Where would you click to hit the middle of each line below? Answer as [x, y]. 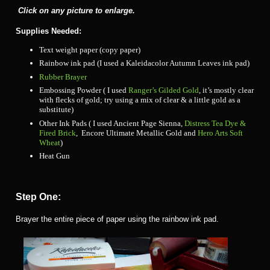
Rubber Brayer [63, 77]
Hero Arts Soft [220, 133]
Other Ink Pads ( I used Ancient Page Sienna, [112, 123]
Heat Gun [55, 156]
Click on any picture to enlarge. [76, 10]
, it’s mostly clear [226, 90]
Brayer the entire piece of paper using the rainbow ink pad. [117, 219]
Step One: [38, 197]
